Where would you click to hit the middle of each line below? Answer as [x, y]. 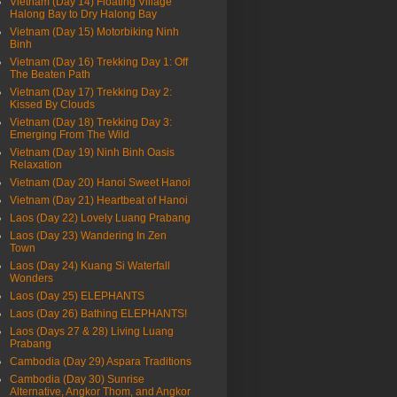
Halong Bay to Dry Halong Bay [83, 15]
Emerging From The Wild [70, 135]
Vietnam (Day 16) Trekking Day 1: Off [99, 62]
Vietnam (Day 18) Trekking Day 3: [91, 123]
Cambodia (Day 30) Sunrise [77, 380]
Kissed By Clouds [52, 105]
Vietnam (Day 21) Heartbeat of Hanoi [99, 201]
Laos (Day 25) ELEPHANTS [77, 296]
